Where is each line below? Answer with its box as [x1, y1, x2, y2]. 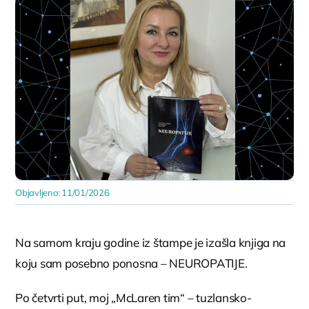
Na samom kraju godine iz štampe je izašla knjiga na [15, 235, 286, 250]
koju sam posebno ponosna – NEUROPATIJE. [15, 255, 248, 270]
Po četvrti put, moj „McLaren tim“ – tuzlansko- [15, 290, 252, 305]
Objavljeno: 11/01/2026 [15, 186, 110, 198]
